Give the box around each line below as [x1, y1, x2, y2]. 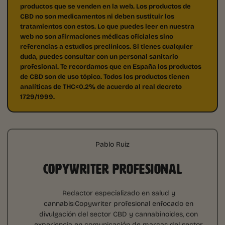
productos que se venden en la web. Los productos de [20, 1, 191, 12]
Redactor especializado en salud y [62, 187, 175, 198]
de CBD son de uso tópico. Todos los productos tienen [20, 71, 189, 82]
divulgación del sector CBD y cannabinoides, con [39, 208, 198, 219]
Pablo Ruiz [95, 139, 130, 150]
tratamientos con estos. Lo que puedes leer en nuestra [20, 21, 194, 32]
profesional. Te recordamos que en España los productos [20, 61, 201, 72]
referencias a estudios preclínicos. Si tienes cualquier [20, 41, 193, 52]
